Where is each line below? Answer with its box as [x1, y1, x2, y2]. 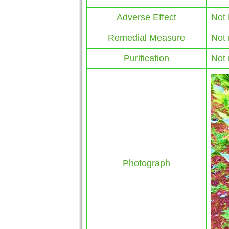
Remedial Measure [108, 32, 185, 43]
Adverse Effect [117, 12, 176, 22]
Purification [124, 53, 169, 63]
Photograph [123, 157, 170, 168]
